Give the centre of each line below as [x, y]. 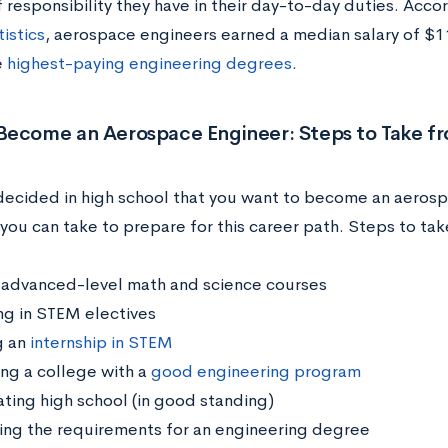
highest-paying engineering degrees [149, 63]
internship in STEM [101, 343]
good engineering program [255, 372]
